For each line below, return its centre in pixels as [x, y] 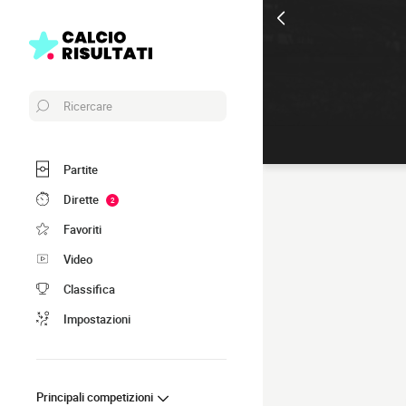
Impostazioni [97, 319]
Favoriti [82, 229]
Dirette [81, 199]
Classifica [89, 289]
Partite [81, 169]
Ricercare [88, 106]
